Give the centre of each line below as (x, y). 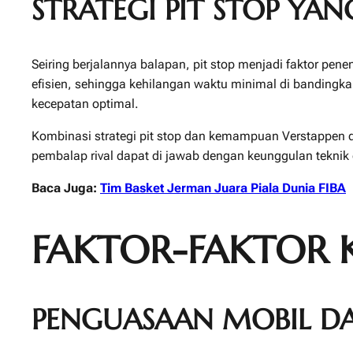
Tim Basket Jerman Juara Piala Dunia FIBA (223, 188)
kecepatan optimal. (85, 103)
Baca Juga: (64, 188)
